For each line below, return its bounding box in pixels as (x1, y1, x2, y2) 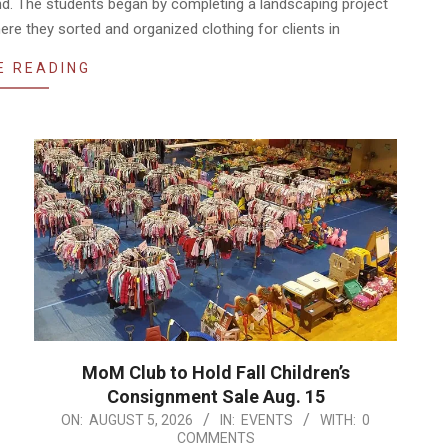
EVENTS (241, 411, 293, 428)
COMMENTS (176, 429, 255, 446)
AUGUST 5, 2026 (89, 411, 193, 428)
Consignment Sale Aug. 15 (106, 385, 325, 407)
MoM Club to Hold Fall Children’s (81, 361, 350, 383)
